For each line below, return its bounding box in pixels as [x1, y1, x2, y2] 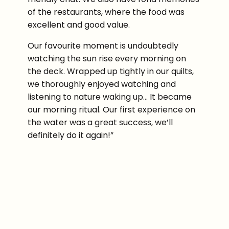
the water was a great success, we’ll [28, 117, 173, 128]
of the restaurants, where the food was [28, 6, 185, 18]
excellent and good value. [28, 19, 130, 31]
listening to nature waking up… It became [28, 91, 192, 103]
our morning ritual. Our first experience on [28, 104, 195, 116]
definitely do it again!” [28, 129, 113, 141]
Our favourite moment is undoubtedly [28, 40, 178, 52]
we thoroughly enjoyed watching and [28, 78, 176, 90]
